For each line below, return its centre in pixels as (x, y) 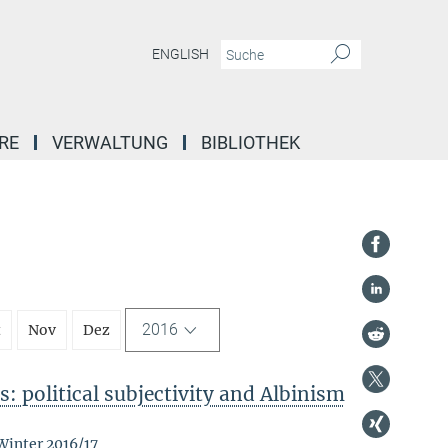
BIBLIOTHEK (250, 142)
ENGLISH (180, 54)
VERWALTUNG (110, 142)
